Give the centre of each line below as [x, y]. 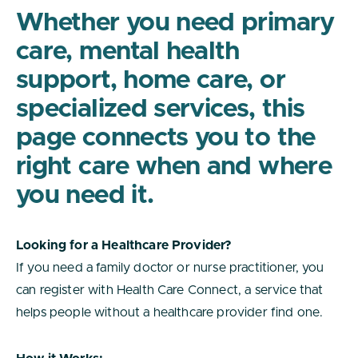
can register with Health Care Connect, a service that [170, 290]
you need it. [85, 196]
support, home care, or [151, 81]
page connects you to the [166, 138]
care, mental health [128, 52]
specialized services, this [161, 109]
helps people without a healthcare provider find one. [170, 312]
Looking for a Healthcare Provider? [124, 245]
